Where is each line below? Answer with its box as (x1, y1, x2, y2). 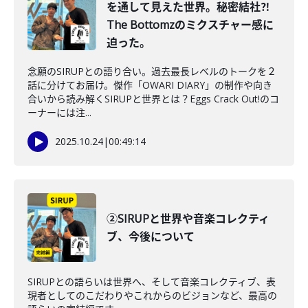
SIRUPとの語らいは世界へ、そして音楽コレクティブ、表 (27, 275, 276, 288)
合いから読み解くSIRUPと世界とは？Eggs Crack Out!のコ (27, 92, 279, 105)
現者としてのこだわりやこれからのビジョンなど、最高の (27, 289, 277, 302)
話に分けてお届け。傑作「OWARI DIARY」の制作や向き (27, 78, 272, 91)
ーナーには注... (27, 106, 91, 119)
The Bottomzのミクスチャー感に (107, 17, 274, 32)
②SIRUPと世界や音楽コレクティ (107, 211, 269, 226)
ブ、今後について (107, 229, 195, 244)
